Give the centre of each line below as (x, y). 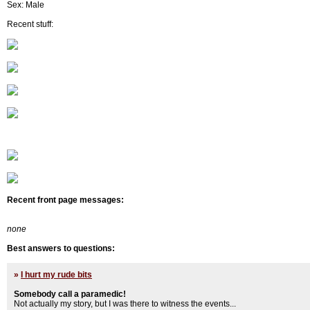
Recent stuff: (30, 24)
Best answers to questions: (61, 248)
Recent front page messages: (65, 200)
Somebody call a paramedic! (70, 294)
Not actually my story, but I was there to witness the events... (125, 304)
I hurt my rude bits (56, 275)
